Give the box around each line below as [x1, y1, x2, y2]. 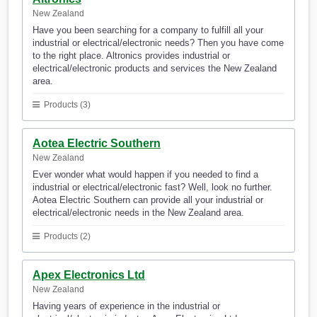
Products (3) [42, 100, 91, 110]
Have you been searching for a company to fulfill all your [33, 25, 263, 36]
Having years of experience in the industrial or [33, 301, 220, 312]
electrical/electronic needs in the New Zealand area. [33, 207, 244, 219]
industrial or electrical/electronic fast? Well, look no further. [33, 182, 272, 193]
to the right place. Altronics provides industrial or [33, 50, 230, 62]
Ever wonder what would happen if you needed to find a [33, 169, 258, 180]
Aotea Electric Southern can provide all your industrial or [33, 195, 263, 206]
